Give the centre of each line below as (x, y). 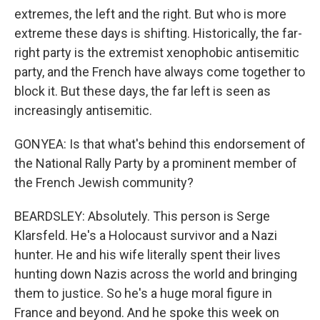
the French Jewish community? (104, 182)
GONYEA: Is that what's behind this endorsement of (160, 144)
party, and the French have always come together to (160, 72)
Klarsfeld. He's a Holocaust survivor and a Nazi (146, 235)
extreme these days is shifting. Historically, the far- (158, 33)
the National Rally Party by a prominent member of (156, 163)
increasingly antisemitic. (83, 110)
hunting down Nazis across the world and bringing (156, 274)
